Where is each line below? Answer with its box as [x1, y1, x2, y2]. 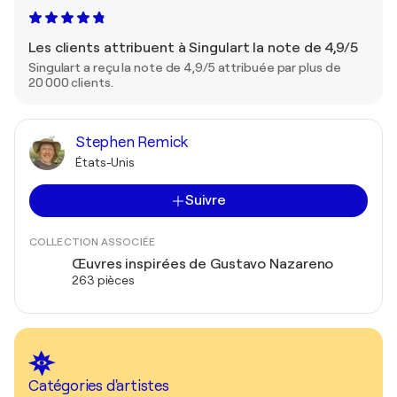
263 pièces [72, 273, 135, 287]
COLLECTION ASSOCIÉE [29, 236, 155, 248]
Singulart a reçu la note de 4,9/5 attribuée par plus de [28, 60, 341, 74]
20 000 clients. [28, 75, 113, 90]
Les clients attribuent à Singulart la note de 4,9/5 [28, 40, 358, 56]
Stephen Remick [75, 134, 189, 151]
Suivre [184, 192, 227, 208]
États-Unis [75, 155, 135, 169]
